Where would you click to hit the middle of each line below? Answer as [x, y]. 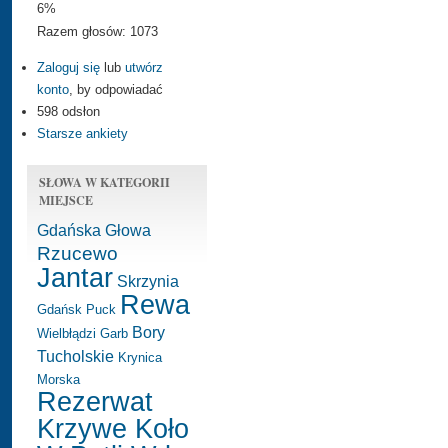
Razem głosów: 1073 [97, 32]
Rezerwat [95, 401]
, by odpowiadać [116, 89]
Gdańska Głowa [94, 229]
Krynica [140, 357]
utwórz [144, 67]
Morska [58, 379]
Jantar [75, 277]
